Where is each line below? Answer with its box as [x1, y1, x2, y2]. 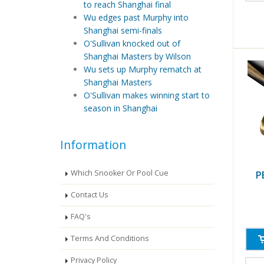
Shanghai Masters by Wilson [84, 51, 191, 62]
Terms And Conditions [71, 233, 149, 244]
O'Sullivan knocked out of [84, 38, 180, 49]
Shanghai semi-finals [84, 25, 162, 37]
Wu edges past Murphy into [84, 12, 189, 24]
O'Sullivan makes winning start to [84, 90, 210, 101]
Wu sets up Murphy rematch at [84, 64, 202, 75]
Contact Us [71, 190, 108, 200]
